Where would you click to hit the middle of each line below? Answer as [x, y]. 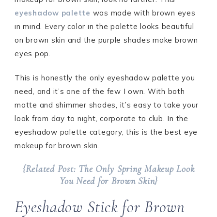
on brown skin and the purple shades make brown [106, 40]
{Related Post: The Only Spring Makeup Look [108, 169]
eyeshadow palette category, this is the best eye [106, 132]
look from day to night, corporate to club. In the [101, 118]
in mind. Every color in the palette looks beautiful [104, 26]
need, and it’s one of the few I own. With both [100, 91]
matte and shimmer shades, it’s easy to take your [107, 105]
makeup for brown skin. [57, 146]
